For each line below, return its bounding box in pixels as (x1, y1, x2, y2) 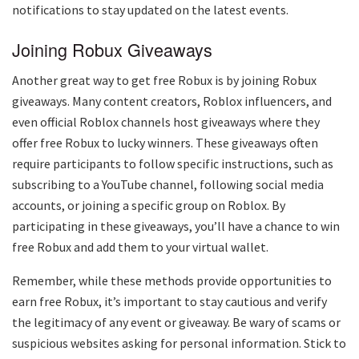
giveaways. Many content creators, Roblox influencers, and (12, 93, 332, 110)
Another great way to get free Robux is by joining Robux (12, 72, 317, 89)
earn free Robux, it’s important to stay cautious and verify (12, 293, 327, 310)
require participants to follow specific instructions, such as (12, 155, 333, 172)
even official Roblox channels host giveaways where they (12, 114, 320, 131)
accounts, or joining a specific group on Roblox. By (12, 197, 285, 214)
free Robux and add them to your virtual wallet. (12, 239, 268, 256)
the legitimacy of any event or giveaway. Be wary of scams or (12, 314, 341, 331)
